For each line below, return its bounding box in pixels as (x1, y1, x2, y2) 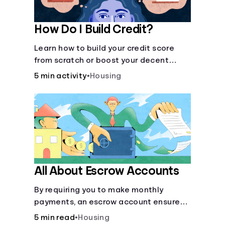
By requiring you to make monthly (34, 186, 164, 194)
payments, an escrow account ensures (34, 198, 184, 206)
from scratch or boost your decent (34, 56, 169, 64)
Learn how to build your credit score (34, 44, 174, 52)
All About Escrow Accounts (34, 165, 179, 177)
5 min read (34, 213, 75, 221)
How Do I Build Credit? (34, 23, 153, 35)
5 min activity (34, 72, 87, 80)
